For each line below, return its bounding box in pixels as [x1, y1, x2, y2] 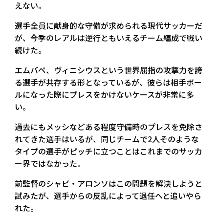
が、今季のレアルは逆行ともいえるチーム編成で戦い [15, 32, 202, 44]
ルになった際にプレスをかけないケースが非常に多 [15, 88, 194, 101]
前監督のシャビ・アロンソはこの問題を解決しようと [15, 177, 202, 190]
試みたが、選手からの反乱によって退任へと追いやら [15, 190, 201, 202]
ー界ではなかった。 [15, 157, 85, 170]
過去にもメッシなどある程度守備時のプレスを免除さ [15, 121, 202, 133]
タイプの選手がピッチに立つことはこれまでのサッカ [15, 145, 202, 157]
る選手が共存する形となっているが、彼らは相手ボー [15, 76, 202, 88]
